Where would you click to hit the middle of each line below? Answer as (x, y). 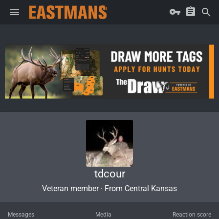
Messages (21, 214)
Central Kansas (151, 188)
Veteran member (70, 188)
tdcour (109, 174)
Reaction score (192, 214)
